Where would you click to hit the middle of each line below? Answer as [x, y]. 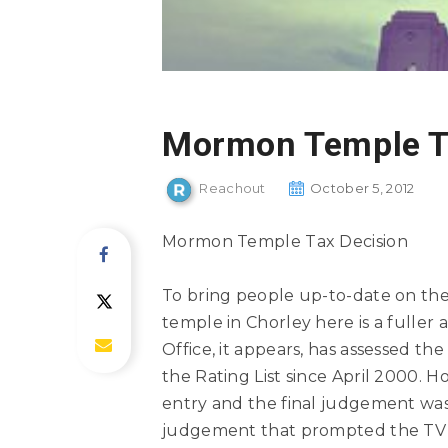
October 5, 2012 [362, 188]
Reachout [232, 188]
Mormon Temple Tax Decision [285, 242]
